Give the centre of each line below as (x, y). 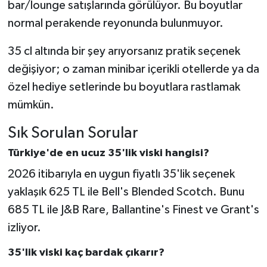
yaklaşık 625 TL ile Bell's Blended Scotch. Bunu (126, 192)
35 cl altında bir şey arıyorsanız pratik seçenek (124, 51)
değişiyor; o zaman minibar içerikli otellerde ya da (133, 69)
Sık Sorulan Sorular (73, 133)
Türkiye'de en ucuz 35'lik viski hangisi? (108, 153)
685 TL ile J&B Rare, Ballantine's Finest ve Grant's (133, 209)
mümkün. (31, 105)
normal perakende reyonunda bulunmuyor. (115, 23)
